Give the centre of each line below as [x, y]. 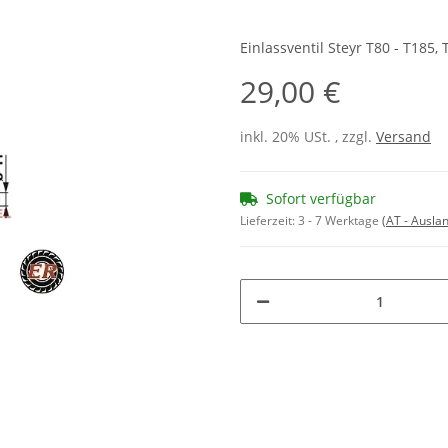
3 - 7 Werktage [340, 221]
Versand [403, 137]
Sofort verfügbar [321, 199]
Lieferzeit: [269, 221]
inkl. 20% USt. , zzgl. [308, 137]
